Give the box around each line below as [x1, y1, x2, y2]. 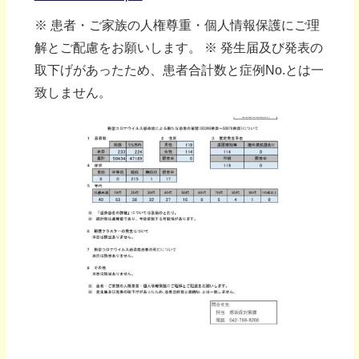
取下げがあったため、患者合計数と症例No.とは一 [34, 63, 324, 77]
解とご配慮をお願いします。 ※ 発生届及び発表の [34, 40, 323, 54]
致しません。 [34, 85, 111, 99]
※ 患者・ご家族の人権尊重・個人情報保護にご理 [34, 18, 320, 32]
